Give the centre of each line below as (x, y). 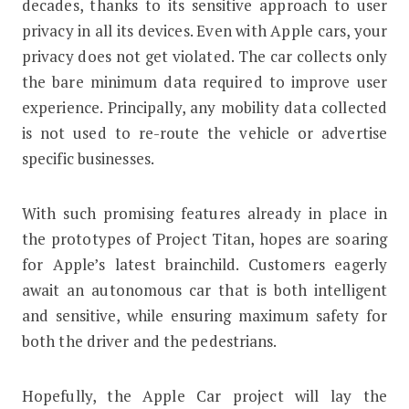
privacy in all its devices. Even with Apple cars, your (204, 30)
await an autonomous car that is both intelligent (204, 289)
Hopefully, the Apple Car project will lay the (204, 395)
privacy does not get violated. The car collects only (204, 56)
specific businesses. (88, 158)
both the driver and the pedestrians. (149, 341)
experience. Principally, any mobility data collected (204, 107)
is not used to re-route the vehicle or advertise (204, 132)
